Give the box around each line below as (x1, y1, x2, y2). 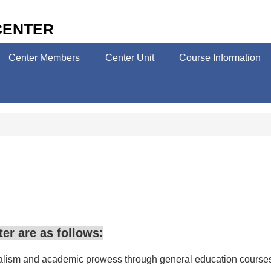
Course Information (179, 53, 261, 63)
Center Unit (105, 53, 154, 63)
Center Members (8, 53, 80, 63)
